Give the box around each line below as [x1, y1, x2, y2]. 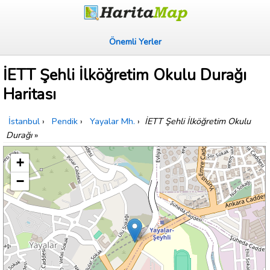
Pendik [52, 115, 78, 128]
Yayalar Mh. [90, 115, 135, 128]
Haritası [3, 84, 56, 105]
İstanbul [8, 115, 40, 128]
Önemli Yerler [108, 36, 162, 48]
